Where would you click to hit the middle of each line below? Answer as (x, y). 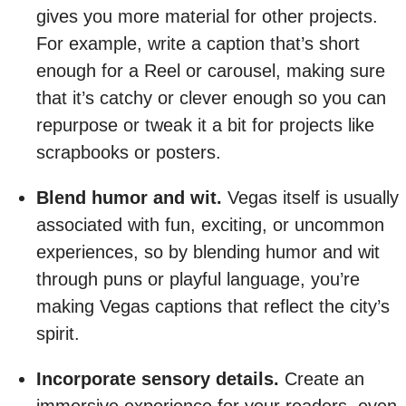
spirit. (58, 333)
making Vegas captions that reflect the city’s (213, 306)
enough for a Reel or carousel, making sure (211, 70)
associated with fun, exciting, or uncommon (210, 224)
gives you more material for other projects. (207, 16)
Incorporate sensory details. (158, 378)
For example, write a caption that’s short (198, 43)
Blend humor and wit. (129, 197)
